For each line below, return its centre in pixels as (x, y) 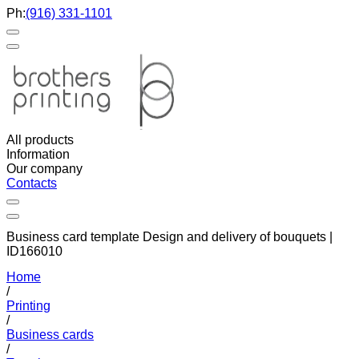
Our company (44, 169)
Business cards (50, 334)
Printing (28, 305)
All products (40, 140)
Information (38, 154)
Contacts (32, 183)
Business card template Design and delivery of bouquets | (169, 237)
